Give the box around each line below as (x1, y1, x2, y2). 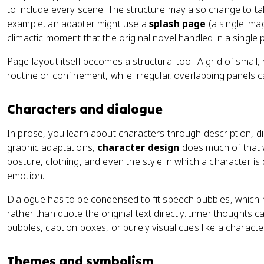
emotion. (7, 169, 45, 182)
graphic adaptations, (7, 141, 98, 154)
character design (97, 141, 180, 154)
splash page (148, 17, 206, 30)
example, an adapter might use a (7, 17, 149, 30)
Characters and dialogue (7, 101, 163, 117)
